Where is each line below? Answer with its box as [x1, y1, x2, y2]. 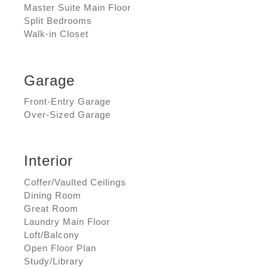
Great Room [24, 203, 78, 214]
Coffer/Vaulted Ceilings [24, 176, 126, 187]
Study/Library [24, 255, 84, 266]
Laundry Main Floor [24, 216, 110, 227]
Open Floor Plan [24, 242, 96, 253]
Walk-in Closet [24, 29, 89, 39]
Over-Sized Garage [24, 109, 111, 120]
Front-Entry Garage [24, 96, 111, 106]
